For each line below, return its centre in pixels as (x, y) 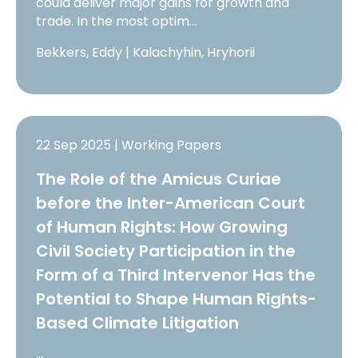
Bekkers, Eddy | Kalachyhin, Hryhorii (146, 52)
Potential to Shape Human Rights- (177, 299)
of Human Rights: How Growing (162, 227)
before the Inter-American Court (171, 203)
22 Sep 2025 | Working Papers (129, 145)
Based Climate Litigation (138, 323)
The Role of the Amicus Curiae (159, 179)
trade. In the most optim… (117, 21)
